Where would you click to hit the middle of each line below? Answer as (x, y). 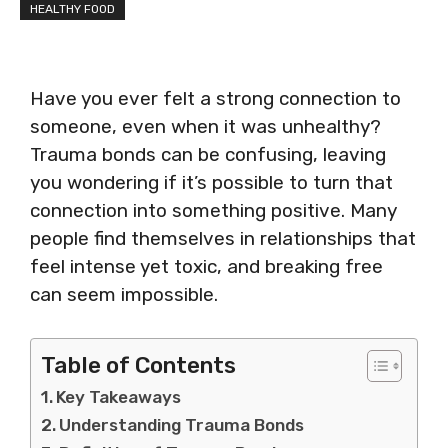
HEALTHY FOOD (72, 9)
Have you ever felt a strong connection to (215, 98)
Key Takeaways (119, 396)
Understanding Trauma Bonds (182, 424)
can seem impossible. (124, 294)
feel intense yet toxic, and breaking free (206, 266)
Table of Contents (138, 365)
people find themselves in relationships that (223, 238)
